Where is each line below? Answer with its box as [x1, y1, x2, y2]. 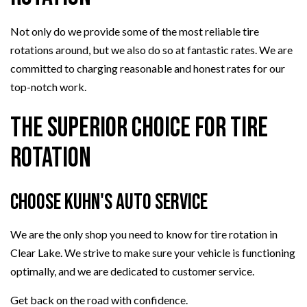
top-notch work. [10, 79, 86, 93]
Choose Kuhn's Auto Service [10, 188, 208, 216]
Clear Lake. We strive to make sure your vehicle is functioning [10, 245, 295, 259]
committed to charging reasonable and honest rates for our [10, 61, 285, 75]
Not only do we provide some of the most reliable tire [10, 24, 259, 38]
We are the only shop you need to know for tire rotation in [10, 227, 278, 241]
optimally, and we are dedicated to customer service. [10, 264, 254, 278]
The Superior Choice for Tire [10, 111, 268, 145]
